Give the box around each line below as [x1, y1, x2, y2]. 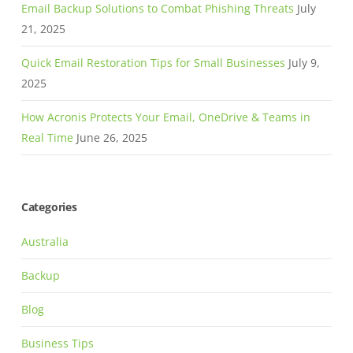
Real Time [20, 130, 73, 146]
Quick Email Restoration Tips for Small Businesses [20, 55, 285, 71]
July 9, [288, 55, 320, 71]
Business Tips [20, 336, 94, 351]
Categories [20, 199, 77, 215]
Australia [20, 234, 69, 250]
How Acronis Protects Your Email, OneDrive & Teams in [20, 110, 310, 125]
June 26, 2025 [76, 130, 147, 146]
